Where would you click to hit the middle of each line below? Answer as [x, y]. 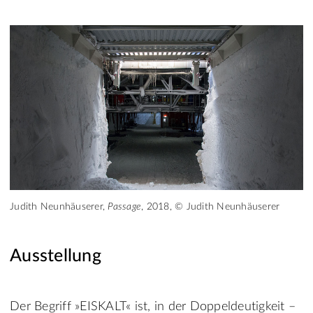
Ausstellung [56, 256]
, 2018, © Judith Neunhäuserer [211, 207]
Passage [124, 207]
